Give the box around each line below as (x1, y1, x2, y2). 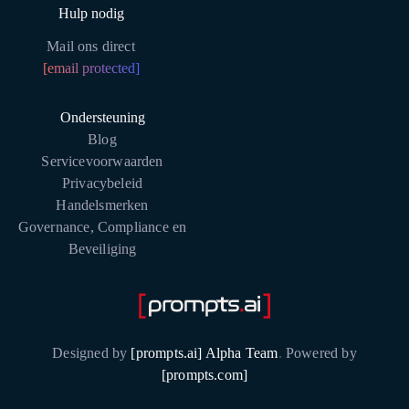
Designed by (52, 345, 131, 361)
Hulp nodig (58, 5, 124, 21)
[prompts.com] (161, 367, 248, 383)
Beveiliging (68, 241, 137, 257)
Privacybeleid (61, 175, 143, 191)
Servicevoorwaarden (41, 153, 163, 169)
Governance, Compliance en (17, 219, 187, 235)
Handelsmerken (56, 197, 149, 213)
